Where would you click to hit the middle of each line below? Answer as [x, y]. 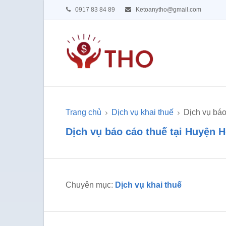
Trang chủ [84, 112]
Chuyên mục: [91, 185]
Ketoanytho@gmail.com [167, 10]
